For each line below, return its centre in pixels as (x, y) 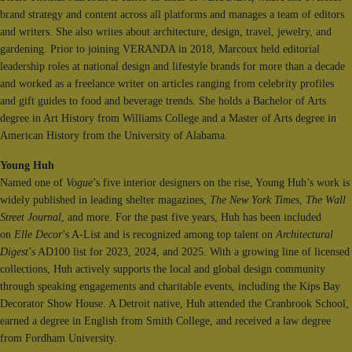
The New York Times (255, 200)
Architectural (304, 235)
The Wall (326, 200)
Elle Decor (38, 235)
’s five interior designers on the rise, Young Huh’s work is (221, 183)
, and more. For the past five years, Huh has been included (191, 218)
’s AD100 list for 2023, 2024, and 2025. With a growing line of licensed (189, 252)
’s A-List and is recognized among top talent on (169, 235)
